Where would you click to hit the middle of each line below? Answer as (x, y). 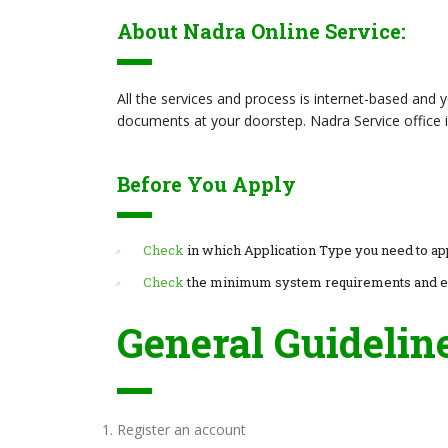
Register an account (181, 429)
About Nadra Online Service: (261, 30)
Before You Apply (206, 183)
